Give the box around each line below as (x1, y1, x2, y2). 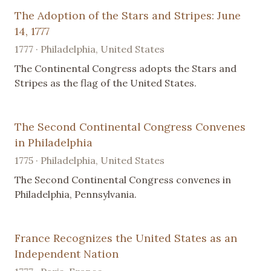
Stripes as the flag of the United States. (15, 77, 197, 90)
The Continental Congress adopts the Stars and (15, 62, 237, 75)
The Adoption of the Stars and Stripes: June (15, 8, 241, 23)
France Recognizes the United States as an (15, 231, 237, 246)
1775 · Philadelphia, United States (15, 154, 165, 167)
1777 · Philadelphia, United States (15, 43, 165, 56)
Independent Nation (15, 247, 119, 261)
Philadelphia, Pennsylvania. (15, 188, 137, 201)
